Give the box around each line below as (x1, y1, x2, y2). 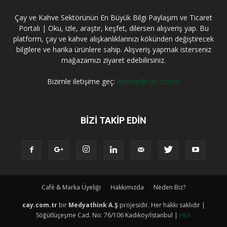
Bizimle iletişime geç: (47, 76, 117, 86)
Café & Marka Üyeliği (42, 182, 101, 192)
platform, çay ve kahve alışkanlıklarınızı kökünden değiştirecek (13, 33, 214, 44)
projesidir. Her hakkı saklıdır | (118, 200, 205, 209)
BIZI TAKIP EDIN (81, 115, 146, 126)
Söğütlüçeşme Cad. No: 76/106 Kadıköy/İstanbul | (36, 210, 179, 219)
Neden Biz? (154, 182, 185, 192)
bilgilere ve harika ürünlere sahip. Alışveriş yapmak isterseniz (16, 44, 211, 54)
